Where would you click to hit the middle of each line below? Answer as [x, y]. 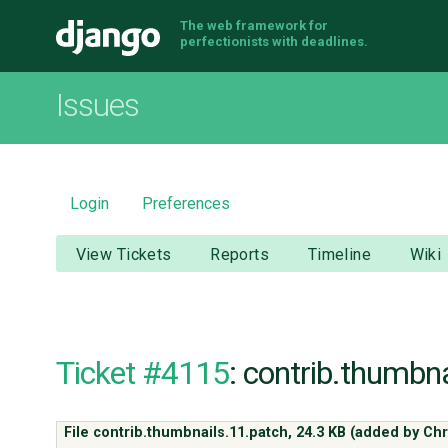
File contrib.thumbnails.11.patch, [180, 432]
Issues [97, 105]
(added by [385, 432]
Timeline [339, 255]
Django [221, 43]
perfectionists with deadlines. [274, 41]
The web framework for [254, 25]
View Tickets [123, 255]
